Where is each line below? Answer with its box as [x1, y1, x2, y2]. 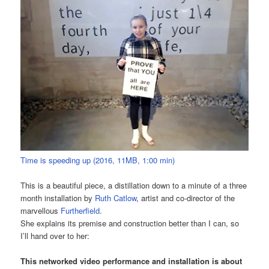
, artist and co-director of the [136, 192, 235, 204]
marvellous [20, 204, 61, 216]
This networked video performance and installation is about [20, 255, 243, 267]
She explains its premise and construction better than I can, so [20, 217, 240, 229]
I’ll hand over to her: [20, 229, 90, 241]
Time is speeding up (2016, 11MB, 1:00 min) [20, 154, 175, 166]
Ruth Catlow [95, 192, 137, 204]
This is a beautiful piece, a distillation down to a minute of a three [20, 179, 247, 191]
